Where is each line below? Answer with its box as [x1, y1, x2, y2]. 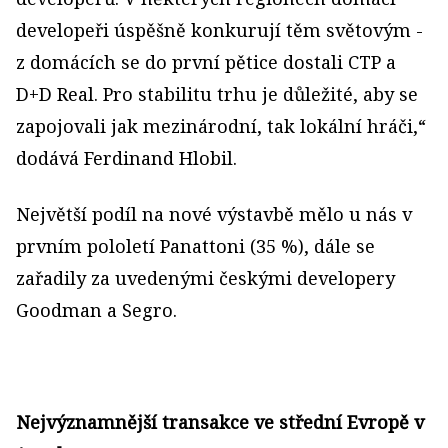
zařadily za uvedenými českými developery [16, 266, 395, 291]
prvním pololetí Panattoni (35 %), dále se [16, 234, 375, 259]
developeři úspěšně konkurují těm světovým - [16, 18, 423, 43]
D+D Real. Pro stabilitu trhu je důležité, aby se [16, 82, 418, 107]
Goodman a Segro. [16, 298, 177, 323]
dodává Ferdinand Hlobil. [16, 146, 237, 171]
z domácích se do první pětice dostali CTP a [16, 50, 396, 75]
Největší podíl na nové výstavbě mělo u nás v [16, 202, 412, 227]
